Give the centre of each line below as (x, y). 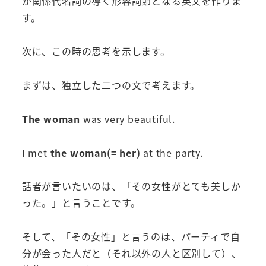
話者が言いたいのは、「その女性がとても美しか (131, 186)
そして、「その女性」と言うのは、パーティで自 (131, 237)
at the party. (172, 152)
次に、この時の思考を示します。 (96, 51)
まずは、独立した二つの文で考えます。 (111, 85)
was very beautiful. (128, 118)
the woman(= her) (95, 152)
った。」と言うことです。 (81, 203)
